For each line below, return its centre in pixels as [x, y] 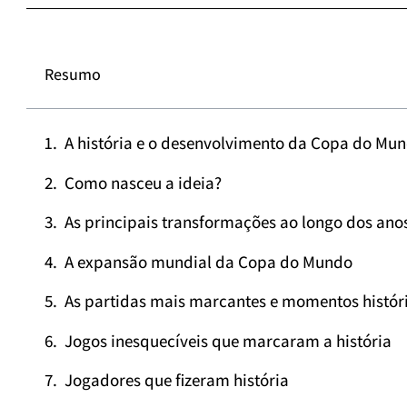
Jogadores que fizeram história [177, 380]
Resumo [73, 74]
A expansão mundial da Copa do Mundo [208, 261]
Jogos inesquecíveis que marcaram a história [228, 340]
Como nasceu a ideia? [143, 182]
